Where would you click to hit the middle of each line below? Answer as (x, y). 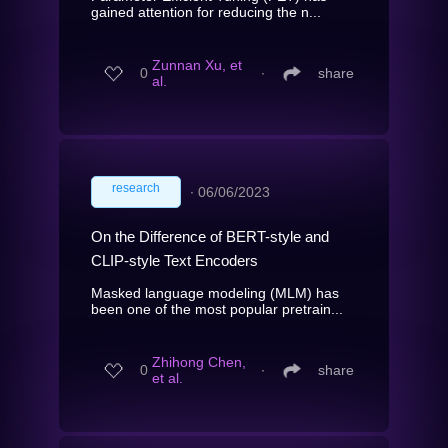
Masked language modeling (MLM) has (215, 292)
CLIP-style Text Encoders (174, 260)
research (136, 187)
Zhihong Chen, (199, 362)
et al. (167, 378)
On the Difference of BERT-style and (210, 236)
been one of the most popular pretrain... (217, 308)
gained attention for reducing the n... (206, 11)
